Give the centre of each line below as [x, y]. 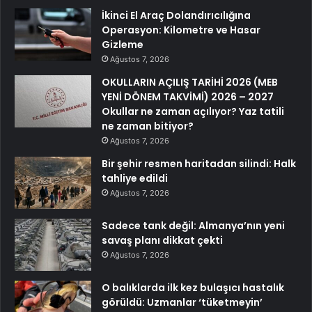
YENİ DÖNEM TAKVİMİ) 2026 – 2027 [188, 96]
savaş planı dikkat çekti [162, 240]
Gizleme [123, 44]
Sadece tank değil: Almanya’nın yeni [193, 225]
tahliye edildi [135, 178]
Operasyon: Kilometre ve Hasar [181, 30]
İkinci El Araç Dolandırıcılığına [176, 15]
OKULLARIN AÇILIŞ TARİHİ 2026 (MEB [190, 82]
